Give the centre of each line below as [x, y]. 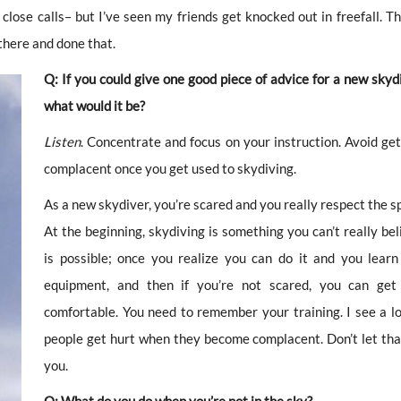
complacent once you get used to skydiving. [170, 168]
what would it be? [94, 105]
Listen [62, 141]
